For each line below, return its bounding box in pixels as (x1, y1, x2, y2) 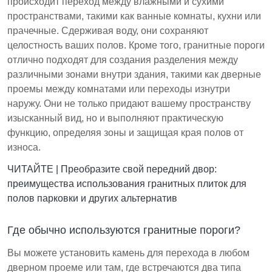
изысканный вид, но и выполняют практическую (7, 113, 223, 124)
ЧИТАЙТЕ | (7, 164, 61, 175)
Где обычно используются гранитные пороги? (7, 224, 240, 237)
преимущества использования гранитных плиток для (7, 178, 246, 189)
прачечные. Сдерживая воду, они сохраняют (7, 25, 208, 36)
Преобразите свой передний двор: (61, 164, 217, 175)
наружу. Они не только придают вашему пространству (7, 98, 251, 109)
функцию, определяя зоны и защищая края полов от (7, 127, 243, 138)
